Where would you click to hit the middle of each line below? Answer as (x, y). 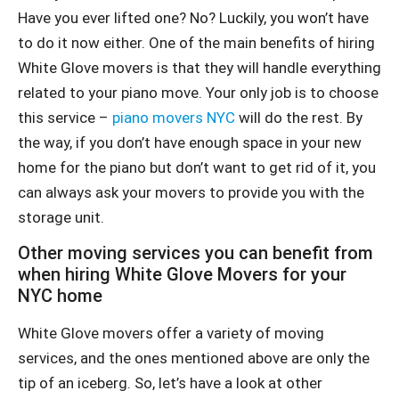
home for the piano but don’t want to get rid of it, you (197, 167)
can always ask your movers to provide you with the (191, 192)
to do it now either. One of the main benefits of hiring (196, 42)
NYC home (60, 296)
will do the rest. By (299, 117)
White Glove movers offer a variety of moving (171, 334)
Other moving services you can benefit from (195, 253)
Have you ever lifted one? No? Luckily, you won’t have (193, 17)
